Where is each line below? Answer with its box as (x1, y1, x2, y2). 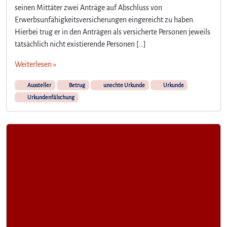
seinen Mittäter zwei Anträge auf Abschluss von (15, 3, 162, 12)
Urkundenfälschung (26, 94, 74, 100)
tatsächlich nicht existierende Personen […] (15, 40, 146, 48)
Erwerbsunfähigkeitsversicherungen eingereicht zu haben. (15, 15, 195, 24)
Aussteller (26, 82, 51, 88)
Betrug (68, 82, 86, 88)
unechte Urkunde (102, 82, 145, 88)
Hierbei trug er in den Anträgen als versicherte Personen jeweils (15, 27, 210, 36)
